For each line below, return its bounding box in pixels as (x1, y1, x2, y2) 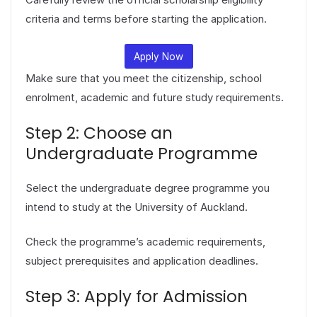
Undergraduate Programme (25, 142, 258, 165)
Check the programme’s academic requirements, (25, 235, 265, 249)
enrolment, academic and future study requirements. (25, 91, 284, 105)
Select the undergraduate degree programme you (25, 180, 270, 195)
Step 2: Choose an (25, 121, 173, 144)
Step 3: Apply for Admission (25, 284, 248, 308)
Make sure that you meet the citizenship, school (25, 71, 262, 86)
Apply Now (134, 50, 183, 62)
